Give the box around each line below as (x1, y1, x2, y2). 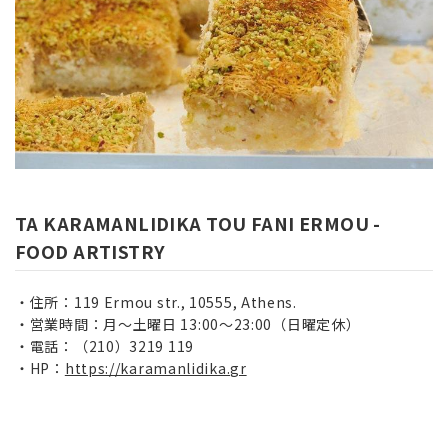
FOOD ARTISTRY (15, 238, 166, 265)
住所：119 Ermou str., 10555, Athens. (29, 292, 297, 313)
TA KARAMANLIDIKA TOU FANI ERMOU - (15, 210, 381, 237)
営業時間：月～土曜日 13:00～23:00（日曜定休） (29, 314, 361, 335)
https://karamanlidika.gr (64, 358, 247, 379)
